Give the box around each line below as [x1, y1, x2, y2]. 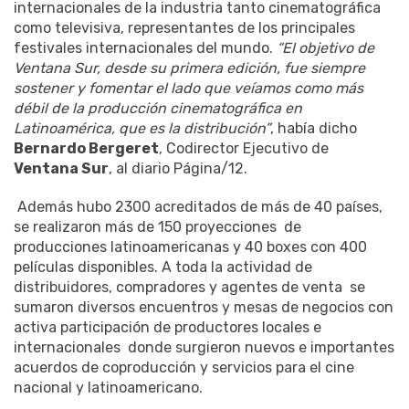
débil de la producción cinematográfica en [14, 100, 302, 118]
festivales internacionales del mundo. [14, 39, 277, 58]
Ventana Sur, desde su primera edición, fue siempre [14, 59, 365, 78]
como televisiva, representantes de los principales [14, 19, 355, 37]
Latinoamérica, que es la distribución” [14, 120, 270, 138]
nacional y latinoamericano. [14, 379, 203, 397]
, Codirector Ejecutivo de [159, 140, 329, 158]
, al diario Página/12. [109, 160, 247, 178]
